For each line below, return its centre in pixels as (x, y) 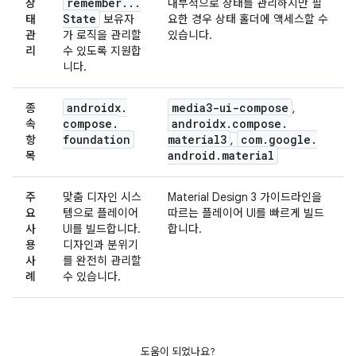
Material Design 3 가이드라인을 (245, 197)
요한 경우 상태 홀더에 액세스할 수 (248, 19)
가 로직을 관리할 (102, 35)
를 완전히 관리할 (102, 261)
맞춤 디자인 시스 (102, 197)
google (290, 139)
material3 (197, 139)
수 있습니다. (92, 277)
